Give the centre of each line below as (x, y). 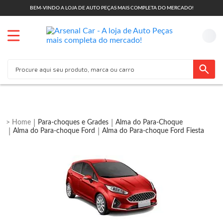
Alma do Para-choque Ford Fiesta (153, 131)
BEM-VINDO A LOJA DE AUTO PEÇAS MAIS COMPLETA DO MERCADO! (111, 8)
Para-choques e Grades (73, 122)
